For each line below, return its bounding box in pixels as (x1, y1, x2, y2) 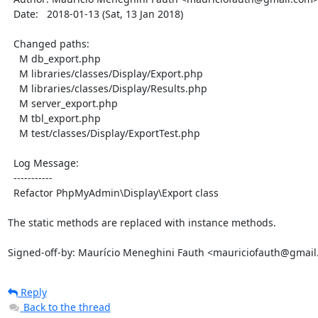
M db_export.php (7, 52, 19, 65)
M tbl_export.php (7, 111, 19, 125)
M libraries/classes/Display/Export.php (7, 67, 19, 80)
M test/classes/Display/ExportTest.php (7, 126, 19, 140)
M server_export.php (7, 97, 19, 110)
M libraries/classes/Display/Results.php (7, 82, 19, 95)
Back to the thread (23, 300, 111, 314)
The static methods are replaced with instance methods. (7, 216, 276, 229)
